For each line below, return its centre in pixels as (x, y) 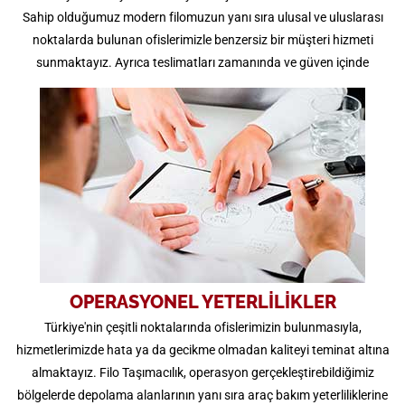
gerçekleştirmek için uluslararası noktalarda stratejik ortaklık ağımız (202, 85)
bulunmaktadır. (202, 108)
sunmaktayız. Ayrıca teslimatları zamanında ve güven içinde (202, 62)
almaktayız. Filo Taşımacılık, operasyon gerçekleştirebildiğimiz (202, 372)
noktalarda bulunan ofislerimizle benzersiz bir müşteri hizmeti (202, 40)
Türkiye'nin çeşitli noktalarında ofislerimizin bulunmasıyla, (202, 327)
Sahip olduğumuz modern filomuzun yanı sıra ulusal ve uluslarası (202, 17)
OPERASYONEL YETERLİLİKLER (202, 302)
